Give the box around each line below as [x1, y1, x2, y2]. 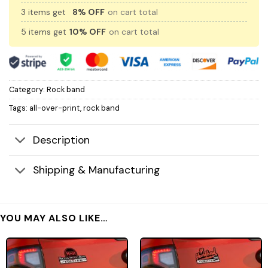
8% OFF [72, 7, 105, 18]
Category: [9, 84, 47, 95]
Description [33, 133, 90, 147]
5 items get [21, 26, 69, 38]
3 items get [21, 7, 68, 18]
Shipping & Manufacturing [33, 163, 160, 177]
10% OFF [69, 26, 106, 38]
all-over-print [29, 102, 80, 113]
